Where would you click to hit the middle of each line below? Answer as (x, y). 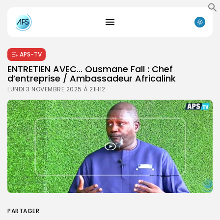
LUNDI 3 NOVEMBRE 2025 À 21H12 (56, 89)
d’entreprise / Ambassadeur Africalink (92, 78)
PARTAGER (23, 211)
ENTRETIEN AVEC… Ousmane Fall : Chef (90, 69)
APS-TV (31, 54)
